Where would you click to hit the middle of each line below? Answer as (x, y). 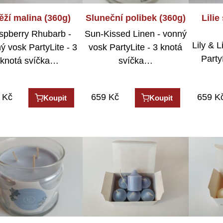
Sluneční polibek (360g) (135, 18)
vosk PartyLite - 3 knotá (136, 48)
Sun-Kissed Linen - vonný (135, 34)
